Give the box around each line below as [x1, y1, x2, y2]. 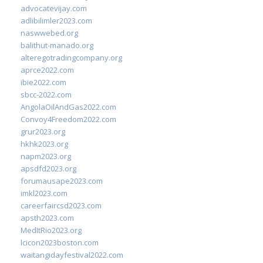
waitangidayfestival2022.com [21, 249, 123, 260]
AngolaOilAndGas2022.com [21, 102, 116, 112]
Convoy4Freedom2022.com [21, 114, 116, 124]
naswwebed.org [21, 28, 78, 38]
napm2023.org [21, 151, 71, 161]
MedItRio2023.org [21, 225, 82, 235]
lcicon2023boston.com [21, 237, 99, 248]
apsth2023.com [21, 213, 74, 223]
